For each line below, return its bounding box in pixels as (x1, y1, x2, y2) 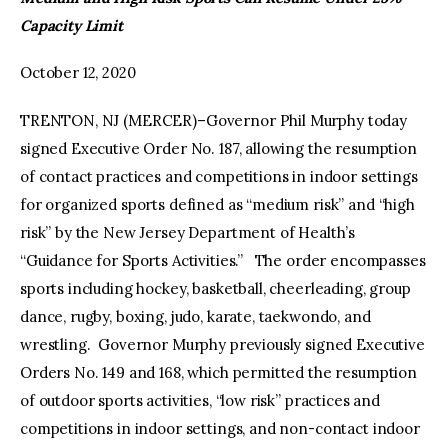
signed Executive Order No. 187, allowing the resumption (20, 138, 417, 158)
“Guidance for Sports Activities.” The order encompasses (20, 250, 426, 270)
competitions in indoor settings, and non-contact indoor (20, 418, 420, 438)
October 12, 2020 (20, 63, 136, 83)
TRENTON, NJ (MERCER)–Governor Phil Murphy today (20, 110, 407, 130)
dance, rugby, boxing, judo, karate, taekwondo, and (20, 306, 371, 326)
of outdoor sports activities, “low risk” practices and (20, 390, 380, 410)
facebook (174, 39, 240, 59)
